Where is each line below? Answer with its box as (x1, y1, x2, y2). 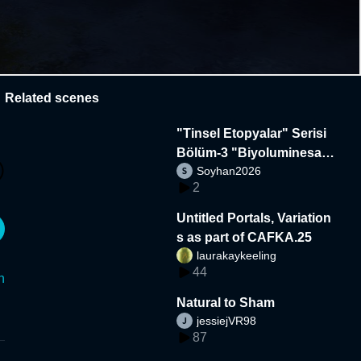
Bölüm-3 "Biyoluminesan (176, 145, 330, 160)
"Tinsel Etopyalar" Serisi (176, 126, 327, 140)
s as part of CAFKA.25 (176, 230, 313, 244)
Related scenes (5, 90, 99, 105)
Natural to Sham (176, 295, 276, 309)
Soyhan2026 (197, 164, 262, 177)
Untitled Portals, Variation (176, 210, 332, 225)
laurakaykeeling (197, 248, 277, 262)
